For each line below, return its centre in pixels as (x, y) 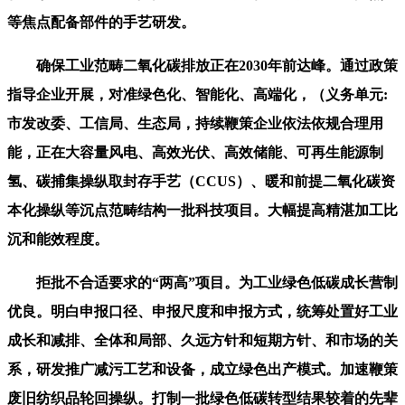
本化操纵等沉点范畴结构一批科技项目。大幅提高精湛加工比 (202, 210)
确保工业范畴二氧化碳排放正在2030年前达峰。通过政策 (202, 65)
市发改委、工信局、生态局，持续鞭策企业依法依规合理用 (195, 123)
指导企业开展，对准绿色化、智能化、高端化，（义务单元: (198, 94)
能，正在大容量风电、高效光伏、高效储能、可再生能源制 (195, 152)
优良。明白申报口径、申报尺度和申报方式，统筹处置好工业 (202, 311)
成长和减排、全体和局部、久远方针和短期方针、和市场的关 (202, 340)
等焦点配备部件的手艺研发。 (101, 22)
